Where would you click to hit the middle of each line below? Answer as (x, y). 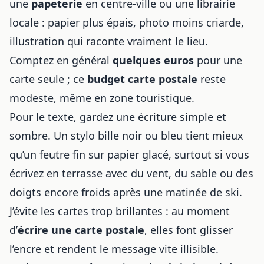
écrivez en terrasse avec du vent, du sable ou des (131, 173)
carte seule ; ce (48, 79)
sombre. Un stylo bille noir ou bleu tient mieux (126, 135)
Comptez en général (61, 60)
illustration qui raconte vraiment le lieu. (109, 41)
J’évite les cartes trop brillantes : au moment (120, 211)
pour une (218, 60)
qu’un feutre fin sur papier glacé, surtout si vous (129, 154)
